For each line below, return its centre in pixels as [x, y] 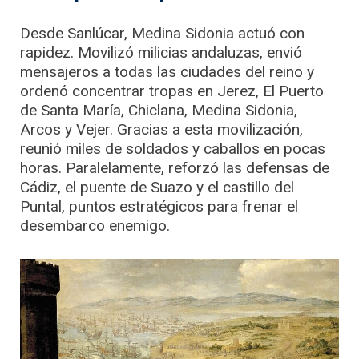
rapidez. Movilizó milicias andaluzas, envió [161, 52]
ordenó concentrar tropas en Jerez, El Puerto [172, 91]
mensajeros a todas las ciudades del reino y [167, 71]
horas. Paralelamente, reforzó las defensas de [175, 167]
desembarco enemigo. [95, 225]
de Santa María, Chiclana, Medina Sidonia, [159, 110]
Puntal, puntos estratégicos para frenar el [159, 206]
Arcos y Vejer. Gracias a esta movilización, [161, 129]
